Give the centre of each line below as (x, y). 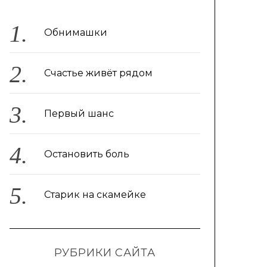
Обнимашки (75, 32)
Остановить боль (86, 154)
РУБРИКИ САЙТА (105, 253)
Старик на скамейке (95, 195)
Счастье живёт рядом (98, 73)
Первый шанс (79, 114)
